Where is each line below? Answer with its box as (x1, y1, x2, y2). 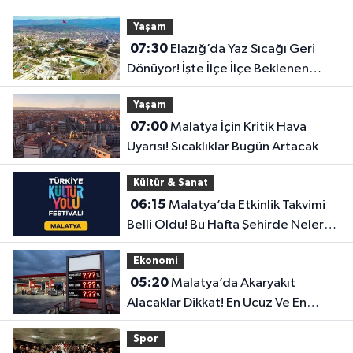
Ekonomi (132, 255, 178, 266)
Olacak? (126, 238, 176, 252)
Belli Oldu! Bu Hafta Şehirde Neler (126, 218, 324, 232)
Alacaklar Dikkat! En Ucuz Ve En (126, 296, 307, 310)
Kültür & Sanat (132, 177, 208, 188)
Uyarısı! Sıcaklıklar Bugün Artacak (126, 140, 318, 154)
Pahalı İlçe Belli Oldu (126, 316, 245, 330)
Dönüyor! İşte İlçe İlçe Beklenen (126, 62, 309, 76)
